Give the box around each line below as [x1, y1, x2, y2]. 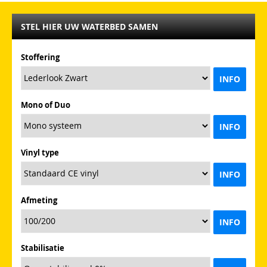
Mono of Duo [21, 99, 70, 110]
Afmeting [21, 194, 57, 206]
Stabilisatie [21, 242, 64, 253]
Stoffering [21, 51, 60, 63]
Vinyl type [21, 147, 59, 158]
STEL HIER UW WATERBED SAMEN [21, 20, 158, 32]
